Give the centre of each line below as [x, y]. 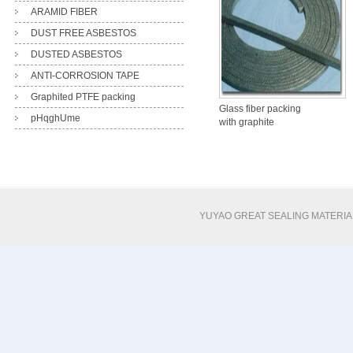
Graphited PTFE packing [83, 97]
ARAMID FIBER [64, 12]
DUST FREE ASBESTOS [83, 33]
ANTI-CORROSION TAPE [85, 76]
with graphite [247, 122]
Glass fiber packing [260, 109]
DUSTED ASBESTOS [76, 54]
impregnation [247, 136]
